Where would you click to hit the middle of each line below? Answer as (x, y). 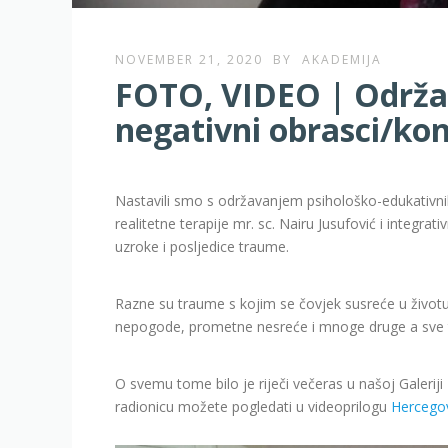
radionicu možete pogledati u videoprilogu (253, 407)
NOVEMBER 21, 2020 (189, 60)
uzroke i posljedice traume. (202, 247)
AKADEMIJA (342, 60)
